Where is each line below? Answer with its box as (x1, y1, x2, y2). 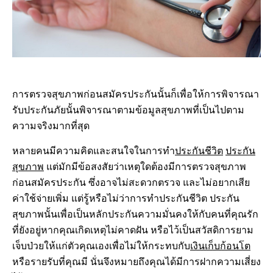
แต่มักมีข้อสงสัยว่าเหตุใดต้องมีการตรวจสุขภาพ (44, 162, 246, 172)
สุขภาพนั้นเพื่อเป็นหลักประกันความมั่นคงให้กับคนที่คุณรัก (12, 210, 258, 220)
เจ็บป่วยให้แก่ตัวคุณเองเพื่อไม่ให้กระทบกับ (12, 241, 190, 252)
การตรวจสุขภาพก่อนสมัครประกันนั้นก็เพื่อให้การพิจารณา (12, 90, 259, 100)
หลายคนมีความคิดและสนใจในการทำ (12, 146, 175, 157)
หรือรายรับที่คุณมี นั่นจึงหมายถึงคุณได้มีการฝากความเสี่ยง (12, 257, 261, 268)
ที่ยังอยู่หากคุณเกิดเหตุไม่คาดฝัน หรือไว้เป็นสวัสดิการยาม (12, 225, 253, 236)
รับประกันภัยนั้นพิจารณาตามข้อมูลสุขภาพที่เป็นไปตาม (12, 105, 244, 116)
